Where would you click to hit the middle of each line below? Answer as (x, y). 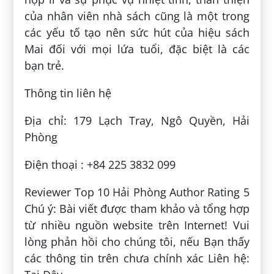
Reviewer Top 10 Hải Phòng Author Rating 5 (137, 192)
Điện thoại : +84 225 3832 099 (100, 164)
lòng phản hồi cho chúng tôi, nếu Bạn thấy (137, 241)
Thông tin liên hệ (68, 93)
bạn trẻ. (45, 65)
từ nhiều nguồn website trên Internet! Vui (137, 225)
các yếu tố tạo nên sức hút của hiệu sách (137, 32)
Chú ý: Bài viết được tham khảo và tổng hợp (137, 208)
